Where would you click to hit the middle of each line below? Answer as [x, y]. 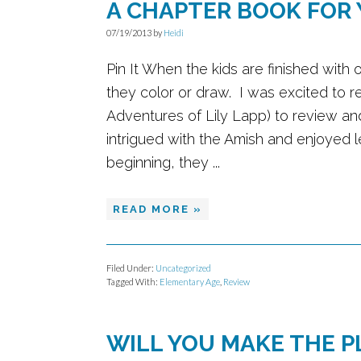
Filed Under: [131, 268]
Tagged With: [133, 282]
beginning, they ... [163, 162]
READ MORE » [158, 209]
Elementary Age [190, 282]
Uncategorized [183, 268]
